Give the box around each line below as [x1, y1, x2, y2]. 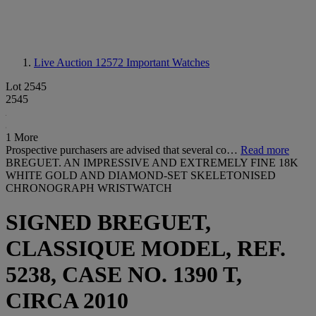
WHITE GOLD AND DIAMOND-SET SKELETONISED [6, 169, 276, 181]
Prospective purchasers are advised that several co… [6, 144, 241, 156]
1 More [6, 131, 38, 143]
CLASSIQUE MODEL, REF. [6, 236, 286, 262]
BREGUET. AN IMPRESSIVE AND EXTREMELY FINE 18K [6, 157, 298, 169]
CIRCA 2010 [6, 288, 128, 314]
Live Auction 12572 [34, 56, 126, 68]
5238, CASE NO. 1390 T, [6, 262, 242, 288]
